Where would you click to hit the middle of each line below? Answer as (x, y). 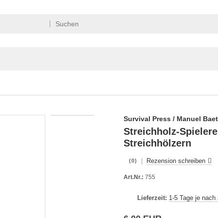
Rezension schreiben (176, 161)
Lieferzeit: (152, 198)
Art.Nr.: (134, 177)
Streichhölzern (157, 143)
